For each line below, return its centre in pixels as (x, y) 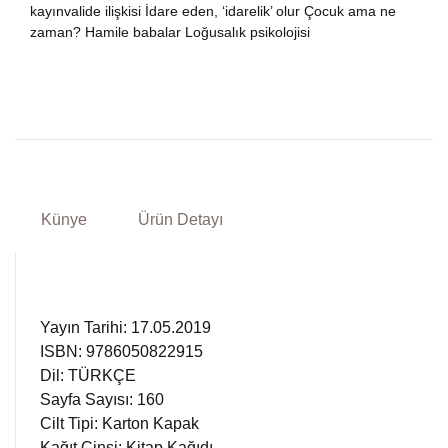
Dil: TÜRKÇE (88, 375)
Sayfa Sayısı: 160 (102, 399)
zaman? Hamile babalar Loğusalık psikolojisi (170, 32)
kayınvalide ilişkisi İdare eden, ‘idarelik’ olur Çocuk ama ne (213, 11)
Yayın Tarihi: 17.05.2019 (125, 327)
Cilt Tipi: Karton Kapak (119, 423)
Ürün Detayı (180, 219)
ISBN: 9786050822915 (121, 351)
